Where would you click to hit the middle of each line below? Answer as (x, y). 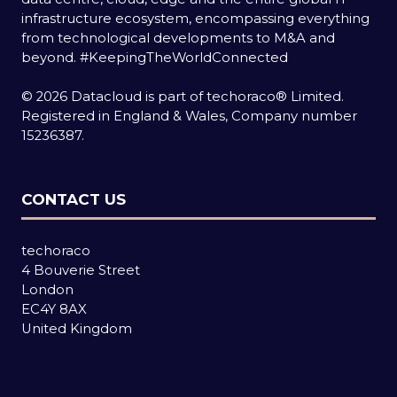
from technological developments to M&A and (178, 38)
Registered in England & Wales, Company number (189, 116)
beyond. (51, 57)
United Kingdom (77, 328)
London (47, 289)
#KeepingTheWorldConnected (184, 57)
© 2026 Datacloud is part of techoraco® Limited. (183, 96)
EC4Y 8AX (54, 309)
